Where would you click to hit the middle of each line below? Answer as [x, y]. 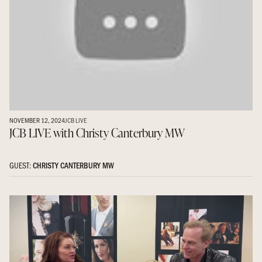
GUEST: [21, 165]
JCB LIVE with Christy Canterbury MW [97, 132]
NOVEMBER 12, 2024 [37, 120]
